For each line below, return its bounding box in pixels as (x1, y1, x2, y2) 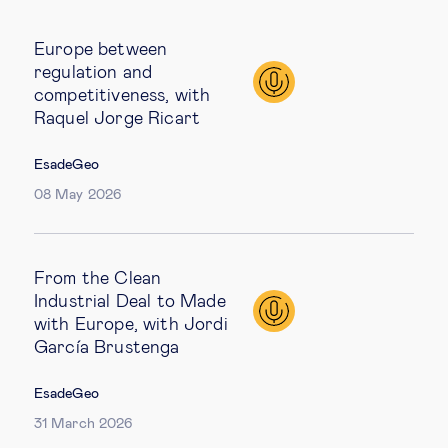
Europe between (34, 40, 168, 59)
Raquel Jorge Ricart (34, 109, 201, 128)
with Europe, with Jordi (34, 316, 228, 335)
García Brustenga (34, 339, 180, 358)
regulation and (34, 63, 153, 82)
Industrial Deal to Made (34, 293, 226, 312)
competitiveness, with (34, 86, 211, 105)
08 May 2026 (34, 187, 121, 202)
